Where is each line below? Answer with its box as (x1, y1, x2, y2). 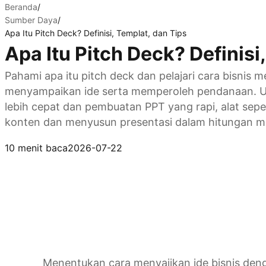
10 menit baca (5, 142, 68, 154)
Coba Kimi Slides (5, 130, 81, 142)
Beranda (5, 2, 37, 12)
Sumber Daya (5, 15, 58, 25)
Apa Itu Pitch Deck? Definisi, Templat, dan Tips (5, 28, 186, 38)
